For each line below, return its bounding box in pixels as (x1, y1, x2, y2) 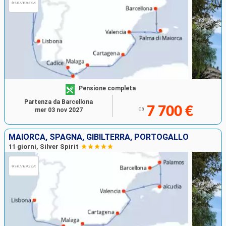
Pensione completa (79, 84, 136, 92)
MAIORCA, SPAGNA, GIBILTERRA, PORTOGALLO (9, 132, 189, 142)
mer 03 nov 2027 (34, 106, 83, 114)
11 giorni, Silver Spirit (9, 143, 79, 151)
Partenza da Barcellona (24, 98, 93, 106)
